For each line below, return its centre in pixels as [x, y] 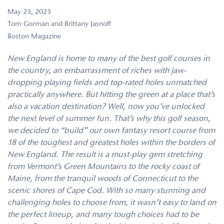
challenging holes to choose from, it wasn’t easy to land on [112, 203]
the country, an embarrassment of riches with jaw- [97, 71]
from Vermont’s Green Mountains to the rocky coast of [103, 167]
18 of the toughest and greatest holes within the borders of [111, 143]
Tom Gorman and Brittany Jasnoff [59, 24]
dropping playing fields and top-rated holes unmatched [107, 83]
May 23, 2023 [29, 12]
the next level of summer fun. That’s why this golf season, [109, 119]
